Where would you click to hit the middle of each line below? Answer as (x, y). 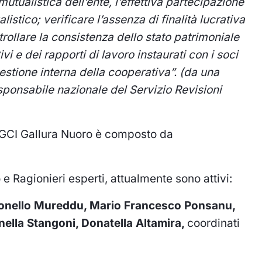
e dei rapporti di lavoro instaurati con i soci (127, 55)
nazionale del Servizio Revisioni (139, 90)
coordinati (213, 223)
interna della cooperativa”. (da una (130, 73)
